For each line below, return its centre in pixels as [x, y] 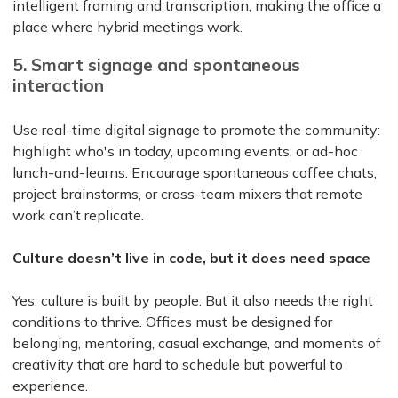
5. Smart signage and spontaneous [156, 64]
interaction [58, 85]
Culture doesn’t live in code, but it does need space [191, 257]
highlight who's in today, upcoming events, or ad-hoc [185, 151]
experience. [50, 385]
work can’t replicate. [78, 215]
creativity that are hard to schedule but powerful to [178, 364]
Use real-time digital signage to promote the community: [196, 129]
